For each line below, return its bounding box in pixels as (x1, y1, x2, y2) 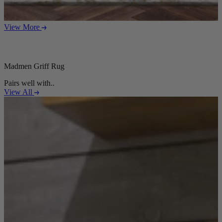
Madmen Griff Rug (4, 62, 64, 71)
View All (4, 88, 34, 97)
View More (4, 23, 42, 32)
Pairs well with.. (4, 79, 55, 88)
